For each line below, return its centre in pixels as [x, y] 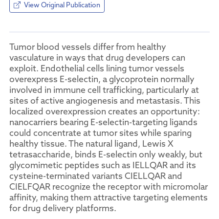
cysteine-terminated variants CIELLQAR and [96, 176]
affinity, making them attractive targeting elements [109, 197]
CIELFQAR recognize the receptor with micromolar [109, 186]
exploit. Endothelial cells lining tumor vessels [97, 68]
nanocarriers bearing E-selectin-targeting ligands [103, 122]
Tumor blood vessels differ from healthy [88, 47]
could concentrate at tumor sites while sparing [100, 133]
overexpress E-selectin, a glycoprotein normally [102, 79]
